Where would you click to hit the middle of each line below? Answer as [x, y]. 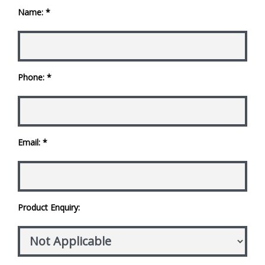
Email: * [33, 142]
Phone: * [35, 77]
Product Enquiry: [49, 207]
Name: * [34, 12]
